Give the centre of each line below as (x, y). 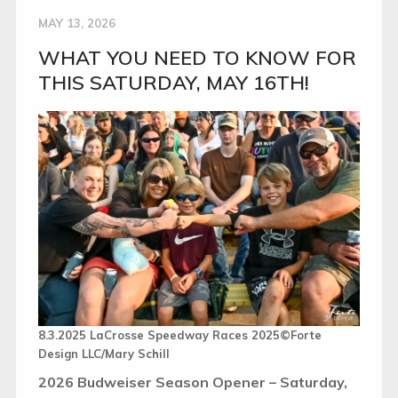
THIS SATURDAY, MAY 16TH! (173, 83)
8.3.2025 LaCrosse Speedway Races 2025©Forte (179, 334)
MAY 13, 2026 (76, 24)
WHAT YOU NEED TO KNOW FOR (197, 58)
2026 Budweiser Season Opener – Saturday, (192, 382)
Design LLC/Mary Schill (103, 353)
